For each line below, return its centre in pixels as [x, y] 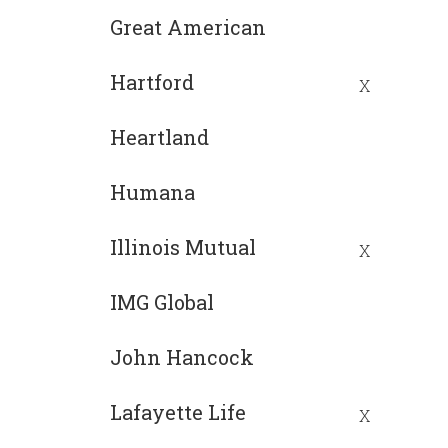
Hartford [152, 81]
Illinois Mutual [183, 246]
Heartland [159, 136]
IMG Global [162, 301]
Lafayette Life [178, 411]
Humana [152, 191]
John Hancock [182, 356]
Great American [188, 26]
